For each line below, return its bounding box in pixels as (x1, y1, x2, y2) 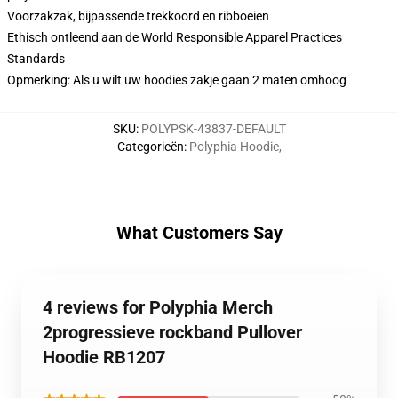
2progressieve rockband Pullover (43, 322, 302, 343)
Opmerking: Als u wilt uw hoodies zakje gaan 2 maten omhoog (7, 73, 346, 87)
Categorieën (116, 139, 184, 154)
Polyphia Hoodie (188, 139, 279, 154)
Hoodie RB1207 (43, 346, 165, 368)
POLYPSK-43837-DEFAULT (140, 122, 286, 136)
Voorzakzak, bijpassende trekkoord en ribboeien (7, 9, 269, 23)
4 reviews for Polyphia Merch (43, 297, 273, 318)
